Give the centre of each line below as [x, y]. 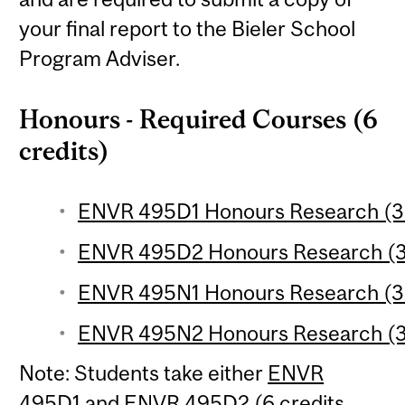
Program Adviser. [100, 59]
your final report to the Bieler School [188, 29]
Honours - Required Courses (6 [199, 120]
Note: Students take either [144, 372]
